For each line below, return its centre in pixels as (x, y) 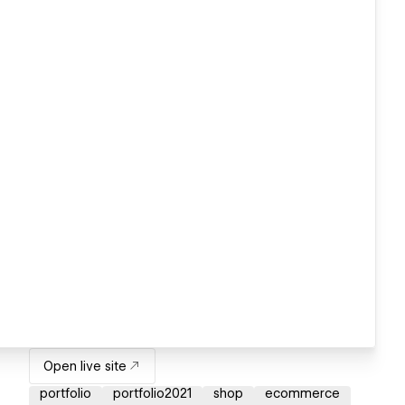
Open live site (85, 367)
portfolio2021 (152, 394)
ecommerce (302, 394)
